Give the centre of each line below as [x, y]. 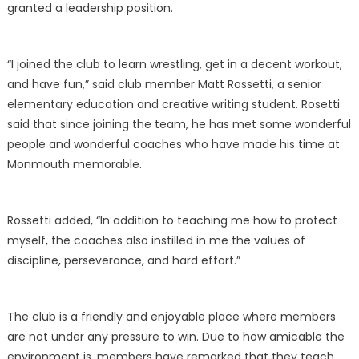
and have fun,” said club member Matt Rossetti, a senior [164, 85]
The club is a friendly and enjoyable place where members [171, 317]
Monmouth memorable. [74, 165]
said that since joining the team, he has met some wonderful [179, 125]
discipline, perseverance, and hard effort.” [123, 261]
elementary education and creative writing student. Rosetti [173, 105]
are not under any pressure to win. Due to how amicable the [175, 337]
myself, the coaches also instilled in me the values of [156, 241]
